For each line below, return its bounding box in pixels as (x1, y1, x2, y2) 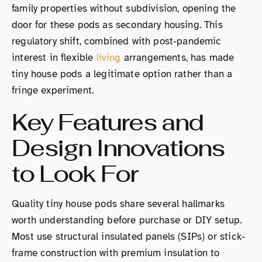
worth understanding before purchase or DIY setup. (12, 214, 242, 226)
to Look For (12, 158, 137, 189)
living (96, 51, 121, 64)
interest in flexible (12, 51, 96, 64)
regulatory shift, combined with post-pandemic (12, 35, 222, 47)
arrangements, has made (120, 51, 235, 64)
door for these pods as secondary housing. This (12, 19, 223, 31)
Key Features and (12, 107, 203, 137)
